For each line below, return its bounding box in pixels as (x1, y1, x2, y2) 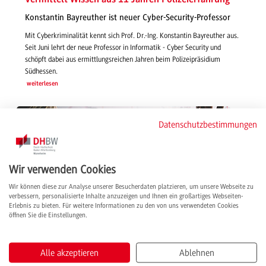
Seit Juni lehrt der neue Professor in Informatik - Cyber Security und (25, 43, 221, 52)
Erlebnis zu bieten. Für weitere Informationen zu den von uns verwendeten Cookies (9, 201, 239, 210)
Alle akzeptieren (40, 247, 99, 258)
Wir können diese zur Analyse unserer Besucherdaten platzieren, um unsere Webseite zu (9, 182, 254, 191)
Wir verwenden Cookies (9, 163, 116, 176)
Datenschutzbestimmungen (159, 119, 257, 130)
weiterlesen (26, 81, 58, 88)
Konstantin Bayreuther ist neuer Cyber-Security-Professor (25, 12, 230, 23)
